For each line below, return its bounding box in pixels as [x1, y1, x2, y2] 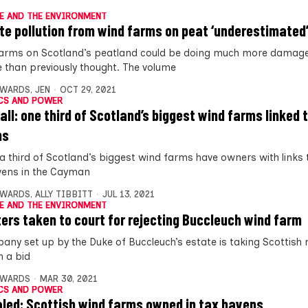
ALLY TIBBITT [35, 188, 93, 199]
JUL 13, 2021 [102, 188, 155, 199]
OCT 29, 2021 [59, 84, 116, 95]
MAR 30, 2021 [39, 273, 98, 284]
